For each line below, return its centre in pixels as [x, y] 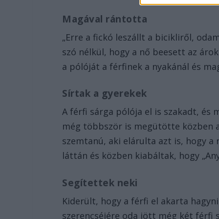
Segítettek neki [100, 183]
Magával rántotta [105, 19]
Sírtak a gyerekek [105, 94]
